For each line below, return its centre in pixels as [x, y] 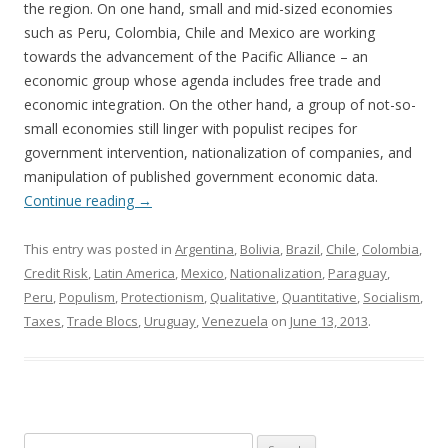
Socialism [391, 297]
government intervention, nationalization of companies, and [218, 153]
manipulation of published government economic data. [201, 177]
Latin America [134, 273]
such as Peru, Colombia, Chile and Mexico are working [199, 33]
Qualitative [243, 297]
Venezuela [235, 321]
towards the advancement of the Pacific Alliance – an [196, 57]
